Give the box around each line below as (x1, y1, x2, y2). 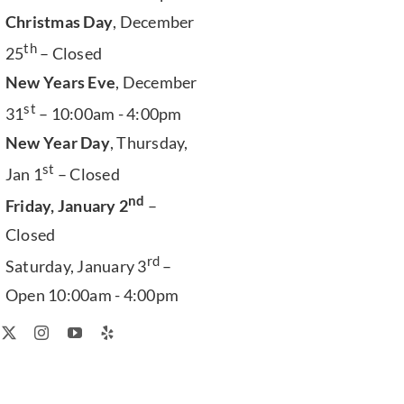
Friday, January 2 (5, 196, 129, 216)
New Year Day (5, 133, 110, 152)
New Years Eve (5, 72, 116, 92)
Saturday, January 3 (5, 256, 147, 276)
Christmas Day (5, 12, 114, 32)
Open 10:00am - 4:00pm (5, 285, 179, 305)
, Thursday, (109, 133, 188, 152)
